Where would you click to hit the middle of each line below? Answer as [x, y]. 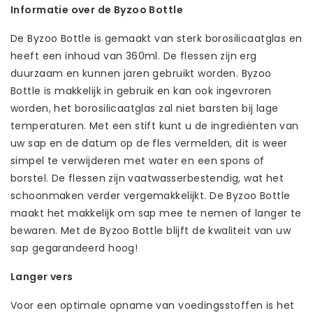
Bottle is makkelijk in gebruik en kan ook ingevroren [141, 90]
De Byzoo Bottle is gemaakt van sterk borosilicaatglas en [156, 38]
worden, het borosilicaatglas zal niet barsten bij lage [145, 108]
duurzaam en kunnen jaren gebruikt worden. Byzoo [141, 73]
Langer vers [42, 276]
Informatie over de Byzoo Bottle [97, 9]
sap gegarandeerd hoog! [74, 248]
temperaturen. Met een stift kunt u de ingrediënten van [155, 125]
